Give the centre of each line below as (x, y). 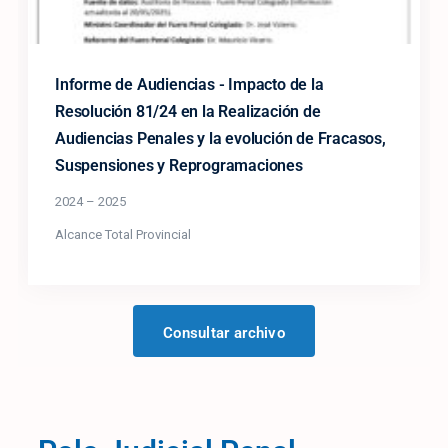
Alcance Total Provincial (123, 234)
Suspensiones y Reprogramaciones (179, 165)
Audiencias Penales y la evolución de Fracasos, (220, 138)
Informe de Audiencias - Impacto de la (189, 84)
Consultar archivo (224, 332)
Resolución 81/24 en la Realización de (188, 111)
